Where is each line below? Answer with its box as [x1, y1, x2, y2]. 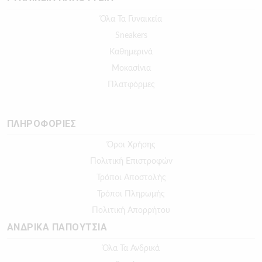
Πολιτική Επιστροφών [89, 157, 173, 166]
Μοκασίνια [111, 64, 151, 73]
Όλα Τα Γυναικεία [100, 15, 162, 24]
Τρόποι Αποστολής [96, 174, 166, 182]
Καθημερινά [109, 48, 153, 57]
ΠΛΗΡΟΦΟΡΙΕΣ [7, 118, 77, 130]
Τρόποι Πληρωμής [97, 190, 165, 199]
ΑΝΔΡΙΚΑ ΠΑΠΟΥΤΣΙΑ [7, 222, 108, 233]
